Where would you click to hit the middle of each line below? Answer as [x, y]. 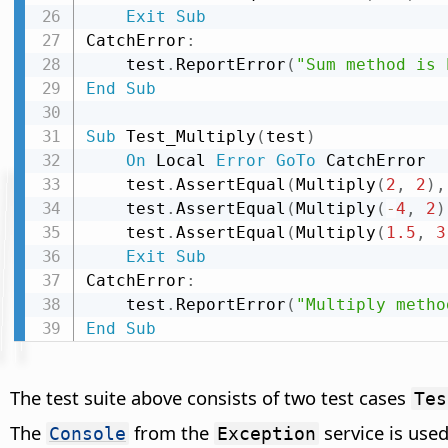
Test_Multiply [185, 137]
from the [171, 433]
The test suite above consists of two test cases [210, 398]
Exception [266, 434]
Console [87, 434]
